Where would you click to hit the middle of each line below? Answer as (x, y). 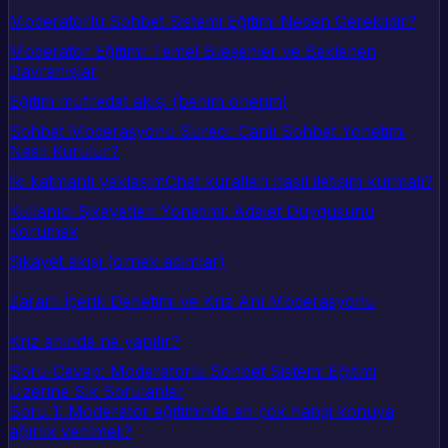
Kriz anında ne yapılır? (94, 341)
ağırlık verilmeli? (70, 431)
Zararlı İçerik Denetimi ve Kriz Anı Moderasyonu (192, 301)
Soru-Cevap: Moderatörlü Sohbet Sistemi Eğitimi (192, 371)
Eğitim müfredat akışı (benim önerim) (148, 101)
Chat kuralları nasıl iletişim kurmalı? (299, 181)
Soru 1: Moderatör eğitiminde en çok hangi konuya (201, 411)
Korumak (43, 231)
